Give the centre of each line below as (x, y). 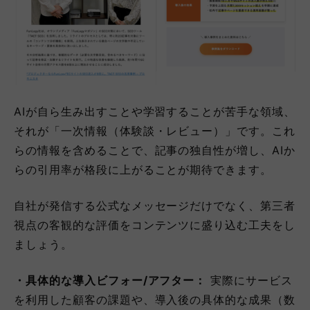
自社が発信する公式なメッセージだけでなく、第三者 (155, 206)
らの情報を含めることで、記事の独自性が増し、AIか (155, 151)
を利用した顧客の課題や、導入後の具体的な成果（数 (155, 300)
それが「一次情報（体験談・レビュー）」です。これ (155, 131)
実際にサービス (250, 281)
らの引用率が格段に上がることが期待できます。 (143, 170)
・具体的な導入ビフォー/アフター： (110, 281)
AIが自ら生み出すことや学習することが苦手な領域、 (155, 112)
